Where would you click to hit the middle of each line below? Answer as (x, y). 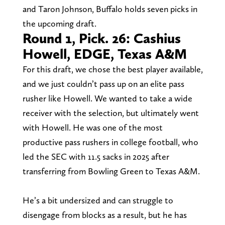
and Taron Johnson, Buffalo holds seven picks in (110, 9)
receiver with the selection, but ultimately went (110, 113)
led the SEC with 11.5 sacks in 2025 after (96, 156)
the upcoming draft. (59, 23)
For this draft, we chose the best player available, (113, 69)
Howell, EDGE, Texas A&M (104, 53)
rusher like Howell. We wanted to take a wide (107, 98)
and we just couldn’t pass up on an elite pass (103, 83)
